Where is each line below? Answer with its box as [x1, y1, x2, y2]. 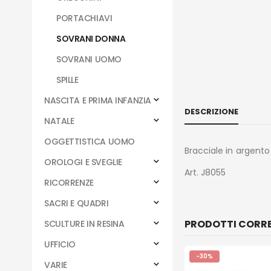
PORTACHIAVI [56, 12, 113, 24]
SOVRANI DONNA [56, 33, 126, 45]
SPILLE [56, 74, 79, 86]
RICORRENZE [44, 177, 94, 189]
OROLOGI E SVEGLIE [44, 156, 122, 168]
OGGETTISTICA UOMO [44, 135, 135, 148]
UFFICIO [44, 238, 76, 250]
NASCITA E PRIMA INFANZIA [44, 94, 151, 106]
